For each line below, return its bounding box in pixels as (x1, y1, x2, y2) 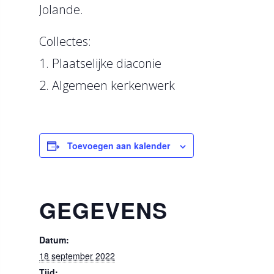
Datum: (39, 234, 69, 246)
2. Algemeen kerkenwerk (39, 77, 175, 94)
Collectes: (39, 33, 91, 50)
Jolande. (39, 1, 83, 18)
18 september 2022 (39, 250, 115, 262)
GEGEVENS (39, 194, 168, 226)
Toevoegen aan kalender (67, 139, 170, 152)
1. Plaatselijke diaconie (39, 55, 161, 72)
